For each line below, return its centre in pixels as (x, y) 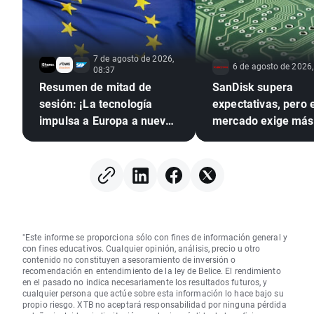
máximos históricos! (91, 137)
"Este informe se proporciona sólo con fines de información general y (155, 237)
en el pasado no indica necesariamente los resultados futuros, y (145, 282)
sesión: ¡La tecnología (96, 104)
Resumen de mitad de (95, 87)
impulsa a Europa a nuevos (109, 121)
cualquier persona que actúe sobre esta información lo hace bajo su (153, 293)
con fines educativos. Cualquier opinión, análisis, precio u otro (142, 248)
